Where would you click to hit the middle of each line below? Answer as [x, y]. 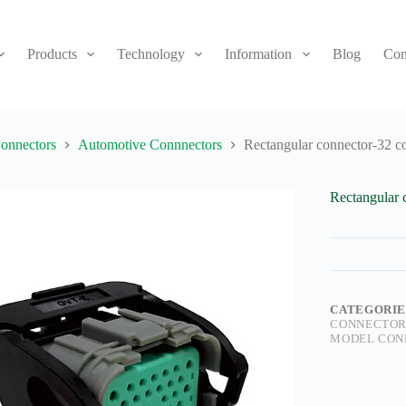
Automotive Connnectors [150, 145]
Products [53, 54]
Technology [151, 54]
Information [259, 54]
